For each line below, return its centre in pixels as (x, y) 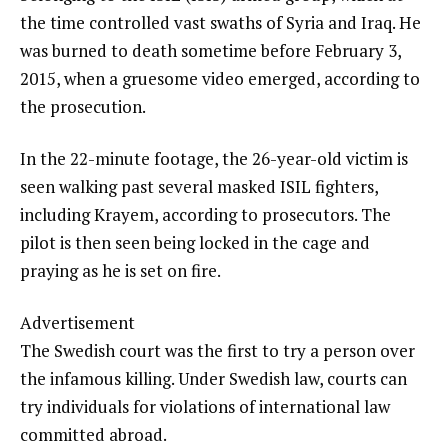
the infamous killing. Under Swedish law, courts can (213, 378)
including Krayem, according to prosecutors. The (205, 214)
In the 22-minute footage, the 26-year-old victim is (214, 158)
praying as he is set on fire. (120, 270)
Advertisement (77, 322)
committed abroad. (93, 434)
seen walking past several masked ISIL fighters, (199, 186)
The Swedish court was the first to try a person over (217, 350)
